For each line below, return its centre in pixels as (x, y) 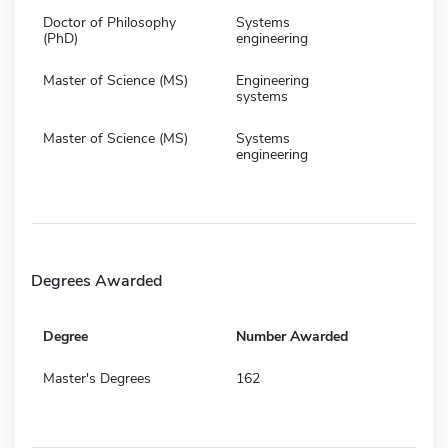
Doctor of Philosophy (109, 22)
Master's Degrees (97, 378)
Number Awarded (292, 336)
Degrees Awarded (96, 280)
